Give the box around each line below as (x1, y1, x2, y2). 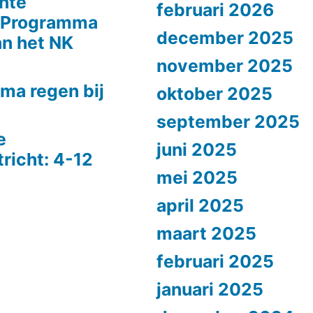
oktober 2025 (156, 82, 272, 104)
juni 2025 (156, 138, 237, 160)
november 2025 (156, 54, 293, 76)
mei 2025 (156, 166, 238, 188)
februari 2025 (156, 250, 274, 272)
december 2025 (156, 27, 293, 48)
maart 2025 (156, 222, 256, 244)
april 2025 (156, 194, 244, 216)
